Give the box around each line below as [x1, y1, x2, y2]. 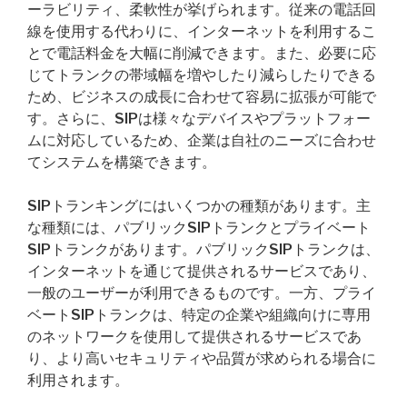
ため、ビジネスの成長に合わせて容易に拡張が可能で [27, 88, 376, 105]
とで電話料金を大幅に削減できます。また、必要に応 [27, 45, 376, 62]
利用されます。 [27, 372, 129, 389]
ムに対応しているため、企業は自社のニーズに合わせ [27, 132, 376, 149]
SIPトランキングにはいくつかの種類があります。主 [27, 197, 371, 214]
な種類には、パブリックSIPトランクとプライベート [27, 219, 371, 236]
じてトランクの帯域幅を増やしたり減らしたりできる [27, 66, 376, 84]
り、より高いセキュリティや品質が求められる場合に [27, 350, 376, 367]
